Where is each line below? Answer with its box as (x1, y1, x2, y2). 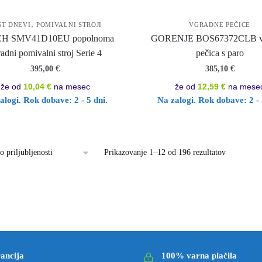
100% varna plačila (161, 250, 237, 260)
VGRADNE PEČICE (189, 21, 251, 29)
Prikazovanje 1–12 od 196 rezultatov (104, 148, 226, 157)
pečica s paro (195, 48, 244, 58)
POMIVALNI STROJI (36, 21, 102, 29)
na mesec (51, 82, 90, 92)
